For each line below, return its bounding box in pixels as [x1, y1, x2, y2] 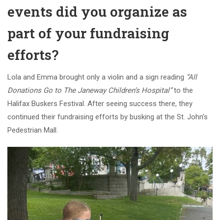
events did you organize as [7, 2, 187, 21]
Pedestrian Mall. [7, 126, 58, 135]
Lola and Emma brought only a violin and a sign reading [7, 73, 184, 82]
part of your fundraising [7, 24, 169, 43]
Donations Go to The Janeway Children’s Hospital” [7, 86, 174, 95]
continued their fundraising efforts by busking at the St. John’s [7, 112, 208, 122]
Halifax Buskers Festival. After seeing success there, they [7, 99, 192, 109]
